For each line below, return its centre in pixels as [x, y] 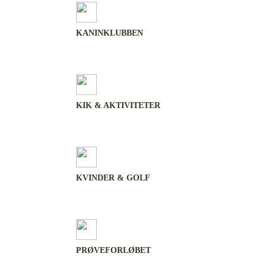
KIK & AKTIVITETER [118, 105]
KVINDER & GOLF [113, 178]
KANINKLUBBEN [110, 33]
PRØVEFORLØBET [113, 250]
